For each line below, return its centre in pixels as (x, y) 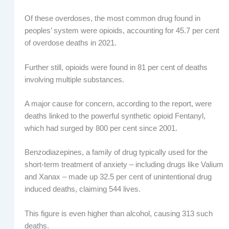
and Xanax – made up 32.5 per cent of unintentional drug (118, 177)
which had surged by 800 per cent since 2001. (101, 128)
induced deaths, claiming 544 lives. (82, 189)
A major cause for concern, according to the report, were (118, 104)
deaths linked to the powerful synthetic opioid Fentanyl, (115, 116)
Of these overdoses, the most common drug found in (112, 19)
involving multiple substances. (74, 79)
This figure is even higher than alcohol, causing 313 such (118, 213)
